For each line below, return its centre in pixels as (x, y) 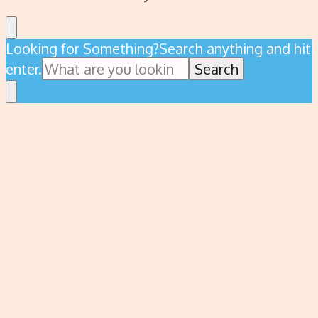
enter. (24, 69)
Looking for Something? (82, 48)
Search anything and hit (235, 48)
